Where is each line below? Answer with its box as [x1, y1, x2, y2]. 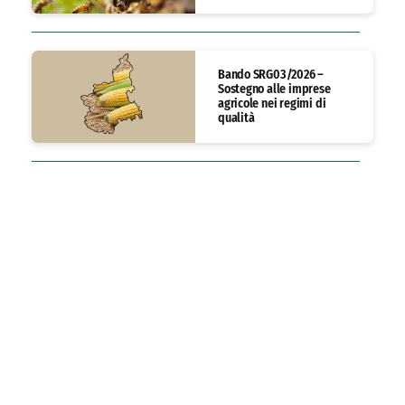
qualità [217, 110, 255, 127]
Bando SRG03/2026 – [217, 67, 325, 83]
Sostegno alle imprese [217, 81, 331, 98]
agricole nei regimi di [217, 96, 326, 112]
